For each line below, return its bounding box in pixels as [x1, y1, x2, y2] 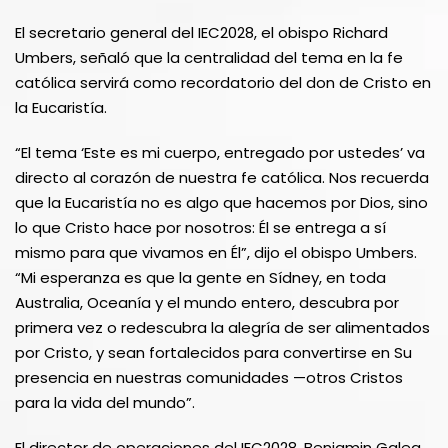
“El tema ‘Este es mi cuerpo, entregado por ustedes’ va [15, 141, 425, 163]
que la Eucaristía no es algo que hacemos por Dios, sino [15, 191, 428, 213]
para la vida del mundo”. [15, 391, 195, 413]
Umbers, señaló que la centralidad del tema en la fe [15, 46, 403, 68]
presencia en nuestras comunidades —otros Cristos [15, 366, 403, 388]
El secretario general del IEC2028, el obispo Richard [15, 21, 388, 43]
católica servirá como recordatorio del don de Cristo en [15, 71, 431, 93]
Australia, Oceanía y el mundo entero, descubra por [15, 291, 399, 313]
